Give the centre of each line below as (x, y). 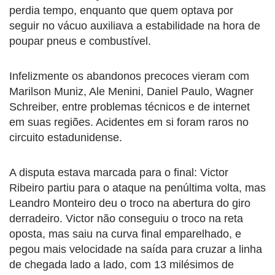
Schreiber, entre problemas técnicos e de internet (130, 107)
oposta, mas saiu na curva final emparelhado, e (125, 234)
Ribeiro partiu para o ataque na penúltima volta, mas (137, 188)
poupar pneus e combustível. (80, 41)
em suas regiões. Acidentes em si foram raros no (129, 122)
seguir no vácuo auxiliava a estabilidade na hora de (135, 25)
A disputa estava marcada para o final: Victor (119, 172)
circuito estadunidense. (66, 137)
